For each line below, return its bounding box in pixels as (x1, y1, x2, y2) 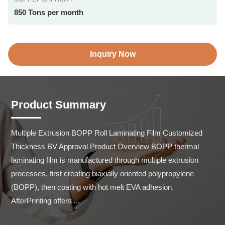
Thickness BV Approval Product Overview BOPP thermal (11, 142, 199, 151)
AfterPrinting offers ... (11, 196, 80, 205)
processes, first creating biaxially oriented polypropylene (11, 169, 194, 178)
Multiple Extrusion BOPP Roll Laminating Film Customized (11, 129, 202, 137)
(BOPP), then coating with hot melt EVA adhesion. (11, 183, 174, 191)
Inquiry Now (89, 50, 136, 58)
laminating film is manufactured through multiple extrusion (11, 156, 198, 164)
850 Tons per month (14, 8, 83, 17)
